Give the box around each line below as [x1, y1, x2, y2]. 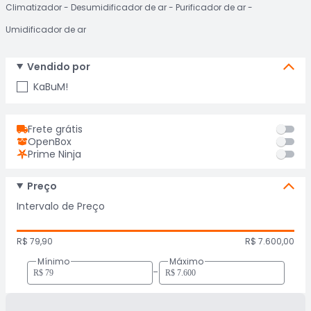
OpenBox [28, 135, 72, 149]
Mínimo [37, 255, 69, 267]
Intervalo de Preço [17, 199, 105, 213]
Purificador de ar [176, 1, 246, 13]
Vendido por [26, 60, 90, 74]
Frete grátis [28, 122, 83, 136]
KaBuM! [33, 80, 68, 94]
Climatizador [6, 1, 62, 13]
